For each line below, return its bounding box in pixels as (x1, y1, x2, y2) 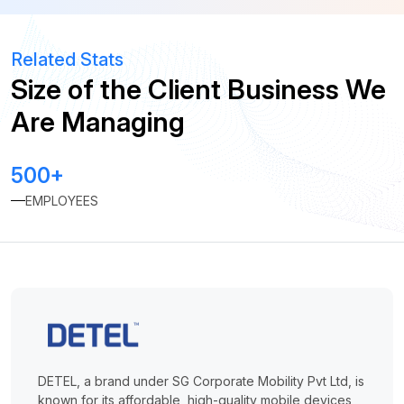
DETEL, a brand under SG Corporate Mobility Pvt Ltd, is (38, 373, 364, 389)
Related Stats (11, 49, 124, 70)
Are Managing (11, 106, 185, 138)
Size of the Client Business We (11, 73, 386, 106)
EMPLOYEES (25, 193, 98, 208)
